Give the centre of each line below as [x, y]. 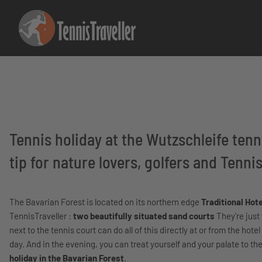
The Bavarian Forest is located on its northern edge [105, 202]
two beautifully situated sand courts [144, 216]
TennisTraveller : [41, 216]
